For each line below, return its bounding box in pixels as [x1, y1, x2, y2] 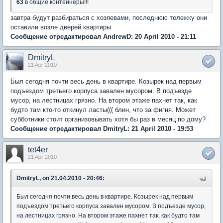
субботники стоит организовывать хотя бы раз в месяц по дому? [10, 115, 206, 123]
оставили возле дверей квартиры [10, 23, 111, 31]
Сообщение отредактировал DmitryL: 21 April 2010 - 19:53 [10, 125, 193, 133]
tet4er [28, 145, 48, 154]
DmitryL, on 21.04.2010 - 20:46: [16, 175, 105, 182]
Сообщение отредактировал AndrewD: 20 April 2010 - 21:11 [10, 33, 196, 41]
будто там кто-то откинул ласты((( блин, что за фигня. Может [10, 106, 196, 114]
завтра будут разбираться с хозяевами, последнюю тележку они [10, 14, 207, 22]
